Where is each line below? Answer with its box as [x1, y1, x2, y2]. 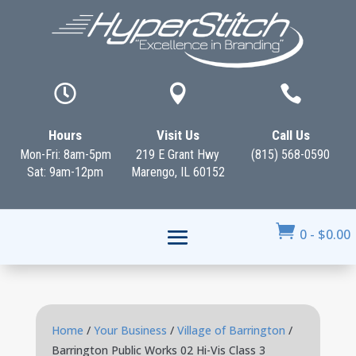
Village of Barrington [176, 323, 285, 338]
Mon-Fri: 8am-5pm [19, 147, 111, 162]
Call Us [271, 127, 310, 143]
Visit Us [156, 127, 199, 143]
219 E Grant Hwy [136, 147, 220, 162]
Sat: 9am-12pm [27, 164, 104, 180]
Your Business [93, 323, 167, 338]
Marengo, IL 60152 [130, 164, 225, 180]
